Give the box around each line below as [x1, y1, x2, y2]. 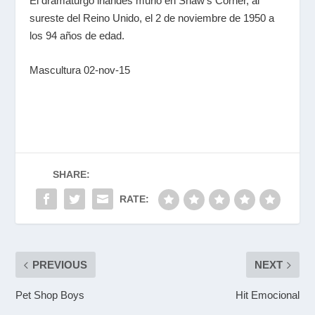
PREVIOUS [32, 259, 88, 271]
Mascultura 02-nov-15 [30, 64, 131, 76]
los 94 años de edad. [30, 30, 125, 41]
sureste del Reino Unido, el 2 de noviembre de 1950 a [30, 12, 275, 24]
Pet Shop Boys [15, 289, 85, 301]
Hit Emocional [235, 289, 300, 301]
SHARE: [52, 169, 90, 180]
